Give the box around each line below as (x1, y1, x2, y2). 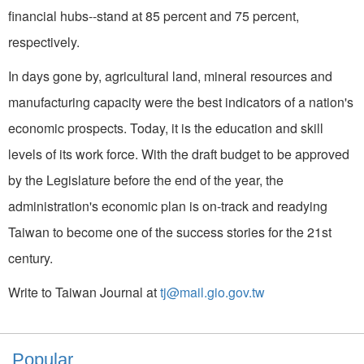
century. (8, 248, 53, 267)
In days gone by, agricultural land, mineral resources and (8, 66, 332, 85)
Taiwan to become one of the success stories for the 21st (8, 222, 331, 241)
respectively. (8, 32, 80, 51)
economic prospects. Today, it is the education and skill (8, 118, 323, 137)
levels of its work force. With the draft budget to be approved (8, 144, 349, 163)
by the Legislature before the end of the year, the (8, 170, 284, 189)
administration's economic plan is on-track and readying (8, 196, 327, 215)
